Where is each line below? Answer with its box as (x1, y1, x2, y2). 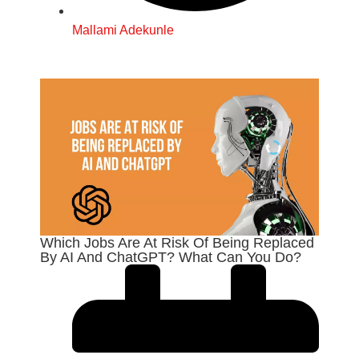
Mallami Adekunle (72, 23, 174, 38)
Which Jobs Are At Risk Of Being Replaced (40, 235, 314, 252)
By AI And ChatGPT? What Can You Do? (40, 249, 301, 266)
